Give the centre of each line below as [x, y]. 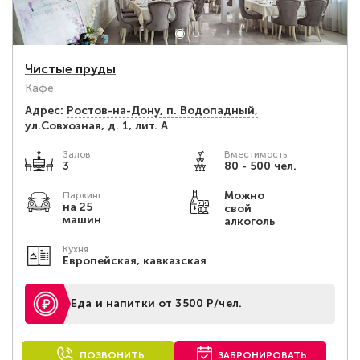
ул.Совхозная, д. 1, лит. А [96, 126]
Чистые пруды [70, 69]
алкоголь [249, 221]
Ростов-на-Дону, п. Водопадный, [162, 110]
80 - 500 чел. [260, 166]
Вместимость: [256, 154]
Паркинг [82, 195]
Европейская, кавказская [135, 261]
